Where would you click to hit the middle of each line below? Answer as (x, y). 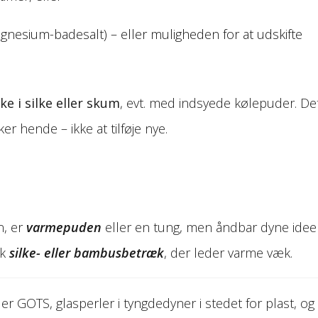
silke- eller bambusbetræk (86, 252)
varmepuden (64, 227)
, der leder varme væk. (228, 252)
